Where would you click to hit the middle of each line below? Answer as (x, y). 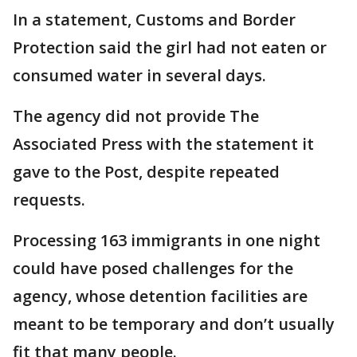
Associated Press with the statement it (163, 144)
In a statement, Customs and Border (154, 20)
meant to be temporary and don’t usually (174, 324)
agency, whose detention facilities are (160, 296)
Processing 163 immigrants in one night (167, 241)
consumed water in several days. (139, 76)
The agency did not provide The (136, 116)
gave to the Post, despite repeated (146, 172)
